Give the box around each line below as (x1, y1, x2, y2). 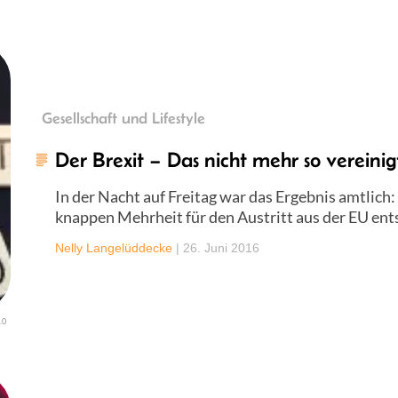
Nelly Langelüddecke (55, 240, 172, 255)
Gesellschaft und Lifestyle (42, 108, 205, 127)
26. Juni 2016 (183, 240, 259, 255)
